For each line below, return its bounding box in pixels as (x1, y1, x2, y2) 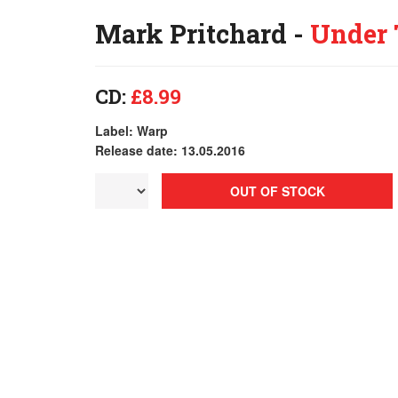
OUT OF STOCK (229, 182, 325, 200)
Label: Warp (95, 122, 168, 139)
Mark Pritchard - (95, 17, 310, 51)
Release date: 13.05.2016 (95, 141, 245, 159)
